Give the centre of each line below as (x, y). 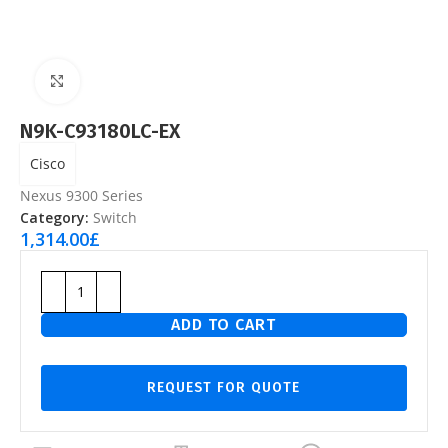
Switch (115, 217)
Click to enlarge (125, 81)
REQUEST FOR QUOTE (224, 387)
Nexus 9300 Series (81, 195)
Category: (54, 217)
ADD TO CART (224, 324)
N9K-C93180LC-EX (100, 130)
